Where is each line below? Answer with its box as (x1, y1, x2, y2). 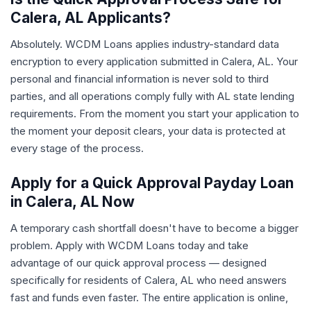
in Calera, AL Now (10, 193, 135, 210)
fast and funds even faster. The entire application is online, (10, 291, 288, 304)
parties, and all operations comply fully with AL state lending (10, 90, 294, 103)
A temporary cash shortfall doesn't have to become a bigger (10, 221, 299, 235)
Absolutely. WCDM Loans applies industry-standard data (10, 37, 279, 51)
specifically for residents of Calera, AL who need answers (10, 274, 287, 287)
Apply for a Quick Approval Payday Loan (10, 174, 294, 192)
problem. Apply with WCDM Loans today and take (10, 239, 249, 252)
